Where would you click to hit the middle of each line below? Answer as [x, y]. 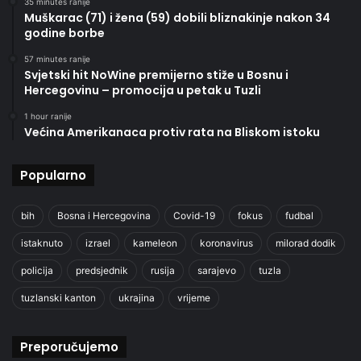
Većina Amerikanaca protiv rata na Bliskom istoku [172, 132]
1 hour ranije [48, 116]
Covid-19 [194, 215]
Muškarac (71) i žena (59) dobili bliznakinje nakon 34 [177, 17]
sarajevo [217, 270]
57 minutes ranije [57, 58]
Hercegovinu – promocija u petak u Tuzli [143, 90]
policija [37, 270]
